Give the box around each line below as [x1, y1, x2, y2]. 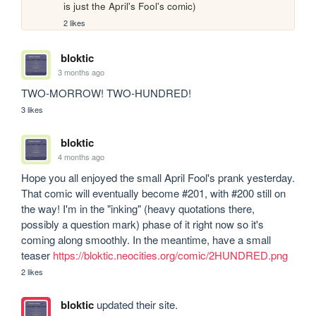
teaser [21, 247, 54, 262]
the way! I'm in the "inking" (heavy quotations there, [21, 200, 255, 216]
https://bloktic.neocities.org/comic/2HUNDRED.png [53, 247, 288, 262]
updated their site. [93, 296, 178, 312]
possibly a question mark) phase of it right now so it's [21, 216, 265, 231]
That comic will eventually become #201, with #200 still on [21, 185, 286, 200]
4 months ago [58, 151, 105, 163]
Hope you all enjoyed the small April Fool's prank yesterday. [21, 169, 296, 185]
